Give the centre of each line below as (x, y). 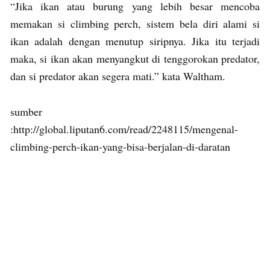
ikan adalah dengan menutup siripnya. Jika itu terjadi (135, 41)
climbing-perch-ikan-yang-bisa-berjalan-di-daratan (120, 146)
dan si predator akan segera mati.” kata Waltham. (118, 76)
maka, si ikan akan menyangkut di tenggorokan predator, (135, 58)
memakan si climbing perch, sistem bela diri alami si (135, 23)
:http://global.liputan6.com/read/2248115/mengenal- (124, 129)
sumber (26, 111)
